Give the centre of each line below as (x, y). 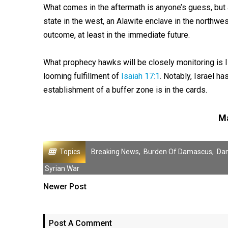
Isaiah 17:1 (140, 76)
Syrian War (62, 168)
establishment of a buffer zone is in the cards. (125, 90)
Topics (70, 152)
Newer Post (65, 187)
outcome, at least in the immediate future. (116, 35)
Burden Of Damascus (178, 152)
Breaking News (115, 152)
